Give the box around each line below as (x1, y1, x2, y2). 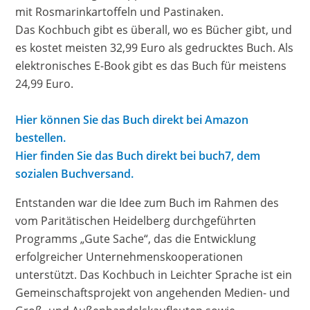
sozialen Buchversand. (15, 166, 134, 182)
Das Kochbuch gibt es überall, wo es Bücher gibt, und (15, 22, 293, 38)
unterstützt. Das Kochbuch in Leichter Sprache (15, 267, 259, 283)
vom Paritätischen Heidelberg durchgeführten (15, 213, 257, 229)
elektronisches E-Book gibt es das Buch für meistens (15, 58, 287, 74)
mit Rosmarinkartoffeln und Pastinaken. (15, 4, 224, 20)
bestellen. (15, 130, 66, 146)
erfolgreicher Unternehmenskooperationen (15, 249, 244, 265)
